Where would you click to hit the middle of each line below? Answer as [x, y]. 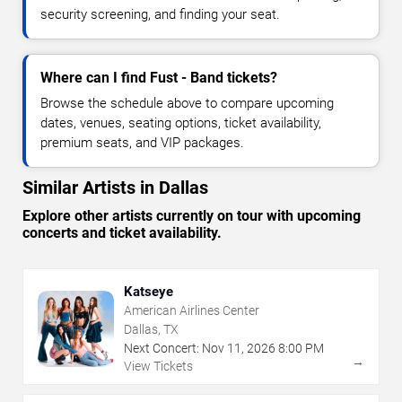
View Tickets [158, 367]
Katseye [149, 292]
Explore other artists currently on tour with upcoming [192, 216]
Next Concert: [162, 349]
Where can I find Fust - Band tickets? [159, 78]
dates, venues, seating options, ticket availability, [181, 123]
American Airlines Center [192, 311]
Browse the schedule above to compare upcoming [187, 104]
